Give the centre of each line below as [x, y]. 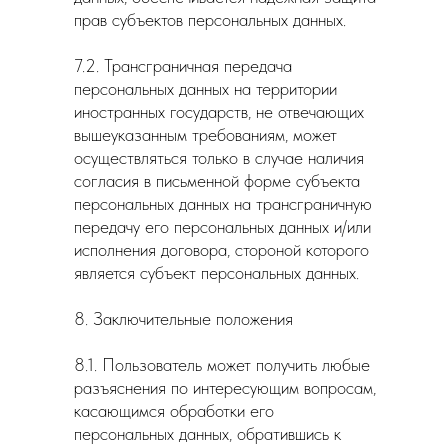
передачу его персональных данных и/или [222, 226]
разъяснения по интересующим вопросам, [225, 387]
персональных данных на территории [205, 88]
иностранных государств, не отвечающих [219, 111]
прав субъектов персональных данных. [210, 19]
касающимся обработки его [174, 410]
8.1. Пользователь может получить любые [222, 364]
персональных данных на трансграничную [223, 203]
